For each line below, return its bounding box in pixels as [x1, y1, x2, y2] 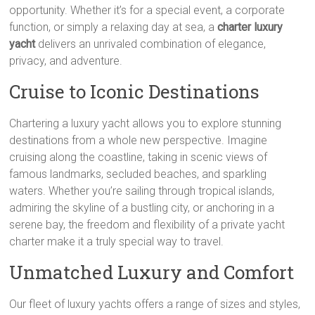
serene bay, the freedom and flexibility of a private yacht [9, 218, 285, 231]
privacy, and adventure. [9, 54, 123, 67]
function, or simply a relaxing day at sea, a [9, 20, 218, 34]
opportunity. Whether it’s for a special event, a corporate [9, 4, 285, 17]
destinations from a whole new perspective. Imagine [9, 134, 268, 147]
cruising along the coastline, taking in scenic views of [9, 150, 268, 164]
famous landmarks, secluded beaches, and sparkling [9, 167, 267, 181]
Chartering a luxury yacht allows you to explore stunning [9, 117, 282, 130]
